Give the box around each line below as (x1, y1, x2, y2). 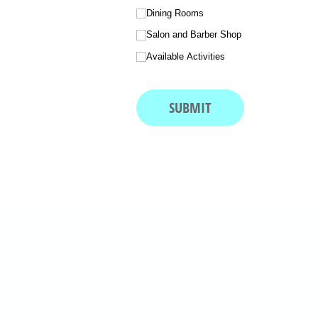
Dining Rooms (146, 7, 204, 18)
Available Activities (146, 50, 226, 62)
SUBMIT (169, 98, 212, 118)
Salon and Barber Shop (146, 29, 242, 40)
